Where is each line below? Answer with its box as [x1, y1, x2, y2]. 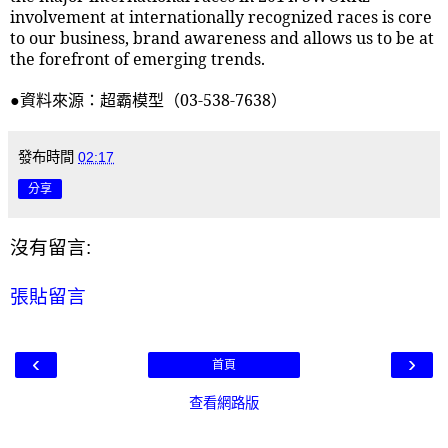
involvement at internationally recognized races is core [10, 6, 432, 29]
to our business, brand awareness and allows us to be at [10, 27, 434, 50]
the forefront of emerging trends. [10, 48, 265, 71]
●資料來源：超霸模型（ [10, 89, 180, 112]
